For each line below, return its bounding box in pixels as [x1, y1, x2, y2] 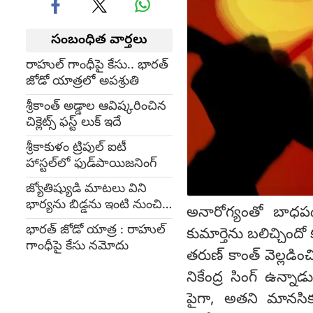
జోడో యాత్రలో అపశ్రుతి [26, 73, 139, 91]
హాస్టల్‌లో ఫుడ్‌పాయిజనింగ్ [26, 156, 157, 173]
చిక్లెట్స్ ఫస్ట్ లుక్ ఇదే [26, 115, 122, 132]
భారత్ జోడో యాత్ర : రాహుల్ [26, 222, 166, 240]
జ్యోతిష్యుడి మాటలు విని [26, 181, 147, 198]
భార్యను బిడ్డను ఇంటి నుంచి [26, 197, 162, 214]
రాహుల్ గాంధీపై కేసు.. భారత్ [26, 57, 168, 75]
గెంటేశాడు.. [26, 213, 81, 231]
